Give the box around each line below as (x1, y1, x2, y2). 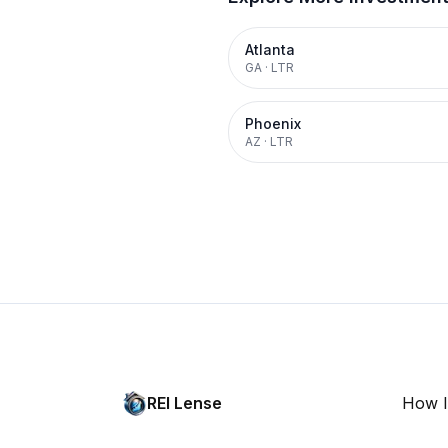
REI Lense (147, 393, 222, 413)
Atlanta (245, 41, 295, 58)
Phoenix (245, 115, 301, 132)
